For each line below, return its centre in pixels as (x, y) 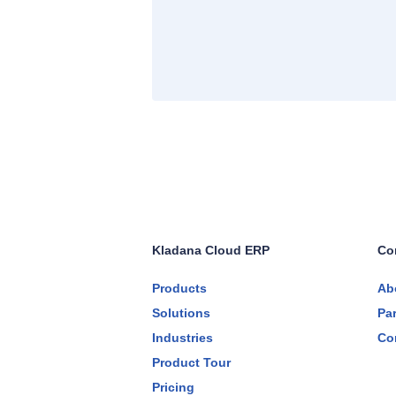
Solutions (181, 312)
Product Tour (191, 362)
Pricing (173, 387)
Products (179, 288)
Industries (183, 337)
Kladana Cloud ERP (211, 250)
